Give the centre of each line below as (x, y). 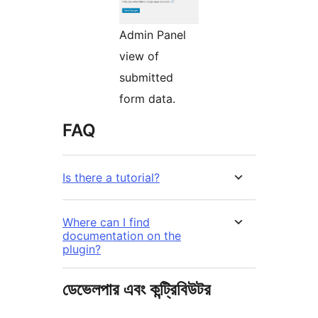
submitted (146, 78)
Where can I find (106, 223)
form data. (147, 99)
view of (139, 56)
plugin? (82, 250)
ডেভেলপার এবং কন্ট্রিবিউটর (137, 290)
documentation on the (122, 236)
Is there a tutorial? (111, 178)
